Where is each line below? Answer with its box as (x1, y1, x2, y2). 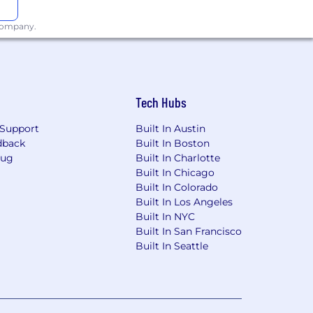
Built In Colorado (136, 181, 219, 194)
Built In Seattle (136, 240, 209, 253)
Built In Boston (136, 137, 210, 150)
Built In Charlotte (136, 152, 221, 165)
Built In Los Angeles (136, 196, 233, 209)
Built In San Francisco (136, 225, 242, 238)
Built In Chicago (136, 166, 215, 180)
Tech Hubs (136, 94, 187, 111)
